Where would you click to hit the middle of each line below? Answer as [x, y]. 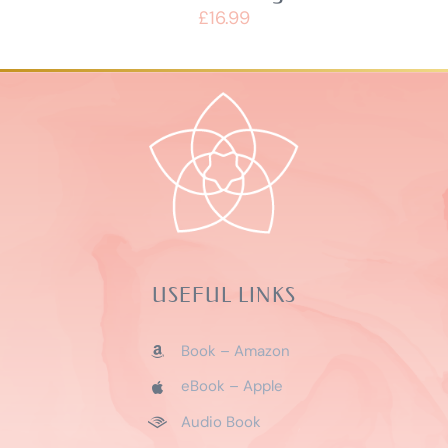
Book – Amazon [235, 350]
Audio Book [220, 421]
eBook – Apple [231, 386]
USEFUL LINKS [224, 294]
